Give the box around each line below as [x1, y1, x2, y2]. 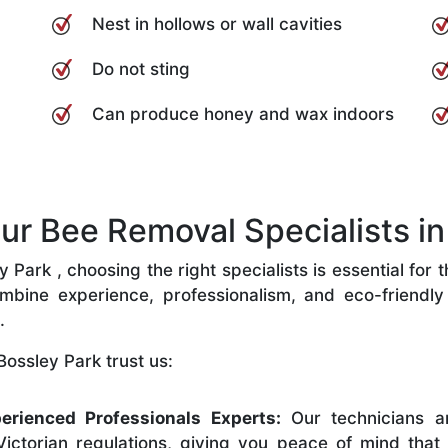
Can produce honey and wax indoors [92, 103, 394, 124]
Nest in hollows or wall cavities [92, 13, 342, 34]
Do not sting [92, 58, 190, 79]
